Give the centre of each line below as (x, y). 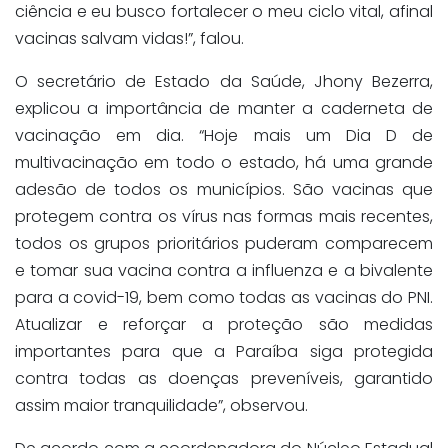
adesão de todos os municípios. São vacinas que (224, 190)
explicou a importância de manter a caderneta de (224, 109)
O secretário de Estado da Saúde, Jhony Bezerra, (224, 82)
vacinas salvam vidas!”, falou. (129, 39)
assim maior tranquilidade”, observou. (161, 406)
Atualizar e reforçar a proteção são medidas (224, 325)
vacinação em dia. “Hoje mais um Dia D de (224, 136)
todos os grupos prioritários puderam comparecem (224, 244)
